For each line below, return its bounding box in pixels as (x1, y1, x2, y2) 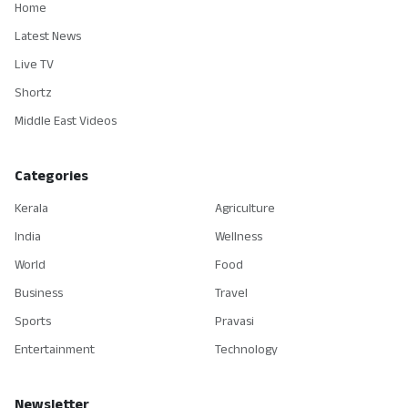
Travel (215, 283, 248, 302)
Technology (215, 340, 278, 359)
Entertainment (15, 340, 95, 359)
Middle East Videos (15, 111, 117, 130)
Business (15, 283, 63, 302)
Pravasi (215, 311, 254, 331)
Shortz (15, 83, 52, 102)
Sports (15, 311, 51, 331)
